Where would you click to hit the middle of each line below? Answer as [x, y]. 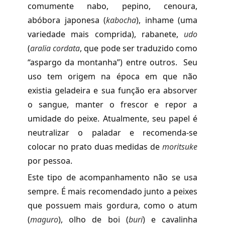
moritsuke [180, 146]
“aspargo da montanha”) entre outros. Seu [113, 62]
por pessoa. [52, 160]
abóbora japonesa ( [67, 20]
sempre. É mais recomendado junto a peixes [113, 191]
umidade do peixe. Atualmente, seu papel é [113, 118]
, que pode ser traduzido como [139, 48]
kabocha [121, 20]
